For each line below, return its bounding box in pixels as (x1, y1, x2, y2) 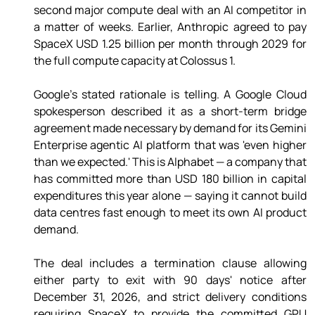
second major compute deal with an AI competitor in (33, 2, 307, 18)
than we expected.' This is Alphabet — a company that (33, 154, 307, 170)
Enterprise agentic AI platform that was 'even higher (33, 137, 307, 153)
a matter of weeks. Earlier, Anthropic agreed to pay (33, 19, 307, 35)
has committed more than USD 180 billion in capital (33, 171, 307, 187)
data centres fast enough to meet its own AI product (33, 205, 307, 221)
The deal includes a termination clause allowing (33, 255, 307, 271)
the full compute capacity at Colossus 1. (33, 53, 238, 69)
